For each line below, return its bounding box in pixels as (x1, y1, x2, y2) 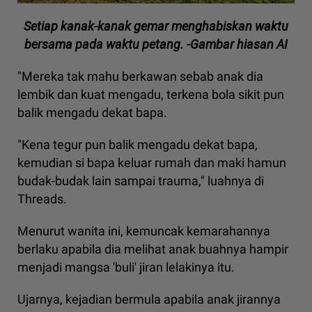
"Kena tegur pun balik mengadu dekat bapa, (17, 136, 258, 152)
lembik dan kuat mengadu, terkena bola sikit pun (17, 86, 284, 102)
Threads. (17, 191, 67, 206)
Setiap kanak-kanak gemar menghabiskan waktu (24, 18, 288, 33)
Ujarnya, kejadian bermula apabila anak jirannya (17, 291, 281, 306)
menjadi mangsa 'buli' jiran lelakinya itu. (17, 259, 235, 274)
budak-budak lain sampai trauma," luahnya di (17, 173, 264, 188)
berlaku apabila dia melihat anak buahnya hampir (17, 241, 288, 256)
